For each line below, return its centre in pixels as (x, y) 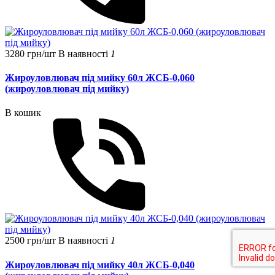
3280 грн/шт (32, 53)
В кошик (23, 113)
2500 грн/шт (32, 241)
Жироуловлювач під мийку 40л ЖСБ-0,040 (100, 265)
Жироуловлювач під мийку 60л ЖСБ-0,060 (100, 78)
